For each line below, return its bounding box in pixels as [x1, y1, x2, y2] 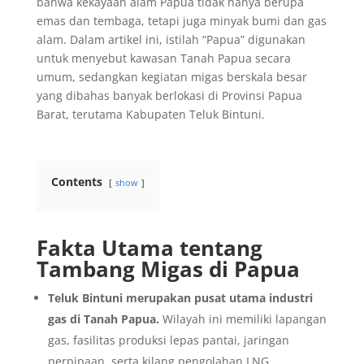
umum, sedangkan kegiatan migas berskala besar [36, 68, 307, 84]
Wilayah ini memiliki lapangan [158, 310, 327, 327]
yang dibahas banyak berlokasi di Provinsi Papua [36, 87, 302, 103]
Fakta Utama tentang [36, 232, 262, 262]
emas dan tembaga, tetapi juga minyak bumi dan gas [36, 12, 327, 28]
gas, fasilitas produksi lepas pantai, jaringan [47, 331, 289, 348]
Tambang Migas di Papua [36, 253, 300, 284]
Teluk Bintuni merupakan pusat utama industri [47, 289, 313, 305]
